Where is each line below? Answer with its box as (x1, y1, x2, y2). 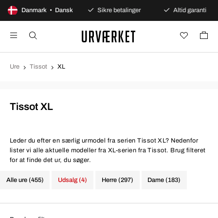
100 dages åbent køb (1, 7, 60, 14)
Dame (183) (147, 176, 181, 183)
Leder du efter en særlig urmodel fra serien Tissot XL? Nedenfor (10, 137, 199, 144)
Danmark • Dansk (21, 7, 73, 14)
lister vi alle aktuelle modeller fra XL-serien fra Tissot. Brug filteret (10, 147, 206, 154)
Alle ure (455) (6, 176, 44, 183)
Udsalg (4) (58, 176, 88, 183)
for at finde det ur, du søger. (10, 157, 91, 163)
